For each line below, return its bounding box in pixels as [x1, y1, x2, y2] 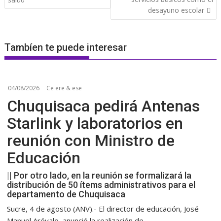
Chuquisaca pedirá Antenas [7, 97, 200, 115]
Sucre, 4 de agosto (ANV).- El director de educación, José [7, 204, 199, 214]
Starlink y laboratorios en [7, 114, 184, 133]
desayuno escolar [147, 5, 204, 15]
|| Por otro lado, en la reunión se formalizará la [7, 170, 192, 181]
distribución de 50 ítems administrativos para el [7, 180, 196, 190]
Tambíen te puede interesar [4, 41, 127, 53]
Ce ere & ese [46, 84, 82, 92]
